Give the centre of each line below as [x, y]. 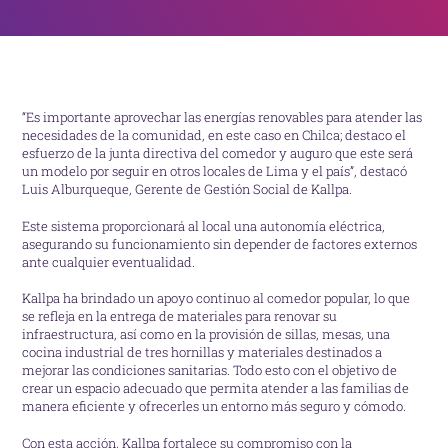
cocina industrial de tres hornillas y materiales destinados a [202, 352]
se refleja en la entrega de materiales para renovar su [180, 316]
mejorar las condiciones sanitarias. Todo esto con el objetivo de [210, 370]
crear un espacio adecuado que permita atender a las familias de [216, 388]
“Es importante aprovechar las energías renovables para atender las [222, 117]
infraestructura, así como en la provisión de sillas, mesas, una [206, 334]
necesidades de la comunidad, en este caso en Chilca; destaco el [214, 135]
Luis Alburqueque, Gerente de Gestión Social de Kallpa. [187, 189]
